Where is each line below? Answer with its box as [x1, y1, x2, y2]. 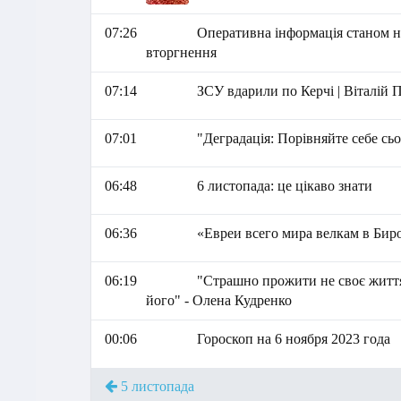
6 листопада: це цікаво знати [197, 178, 373, 193]
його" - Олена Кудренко [145, 293, 292, 308]
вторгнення [145, 45, 217, 60]
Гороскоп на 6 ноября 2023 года [197, 331, 391, 346]
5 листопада [117, 379, 194, 394]
